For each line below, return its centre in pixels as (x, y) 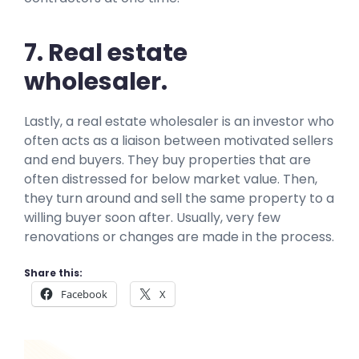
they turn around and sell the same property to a (179, 198)
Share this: (53, 272)
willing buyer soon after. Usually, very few (152, 217)
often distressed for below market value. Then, (171, 179)
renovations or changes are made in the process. (179, 236)
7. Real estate (106, 52)
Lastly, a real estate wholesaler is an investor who (179, 121)
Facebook (84, 294)
